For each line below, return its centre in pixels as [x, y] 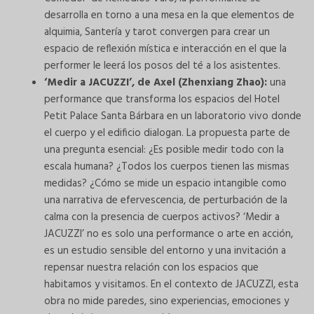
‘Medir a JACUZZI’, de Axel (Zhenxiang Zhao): [156, 83]
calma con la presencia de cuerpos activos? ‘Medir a [162, 218]
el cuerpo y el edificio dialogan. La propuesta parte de [167, 134]
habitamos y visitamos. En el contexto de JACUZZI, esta [171, 285]
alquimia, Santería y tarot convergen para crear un [157, 33]
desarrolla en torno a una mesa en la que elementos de [169, 16]
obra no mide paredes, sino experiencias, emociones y [166, 302]
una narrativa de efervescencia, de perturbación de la [166, 201]
